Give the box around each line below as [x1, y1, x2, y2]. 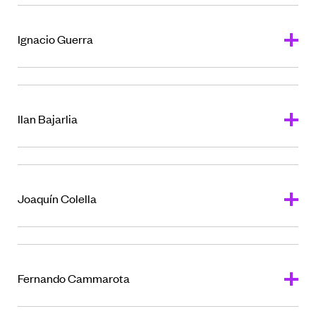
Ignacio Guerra [18, 31, 93, 47]
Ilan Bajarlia [18, 111, 78, 126]
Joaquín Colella [18, 190, 97, 206]
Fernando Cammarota [18, 270, 130, 286]
